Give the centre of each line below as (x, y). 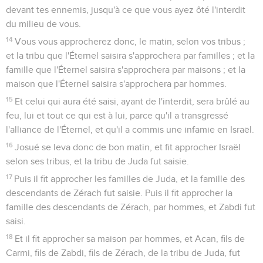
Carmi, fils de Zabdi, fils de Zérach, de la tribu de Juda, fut (123, 253)
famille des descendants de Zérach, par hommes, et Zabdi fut (131, 207)
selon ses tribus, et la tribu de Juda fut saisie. (97, 161)
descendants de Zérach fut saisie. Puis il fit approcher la (119, 193)
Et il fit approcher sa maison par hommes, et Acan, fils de (130, 239)
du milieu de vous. (43, 24)
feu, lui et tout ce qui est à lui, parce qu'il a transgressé (117, 115)
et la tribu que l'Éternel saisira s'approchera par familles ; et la (130, 55)
